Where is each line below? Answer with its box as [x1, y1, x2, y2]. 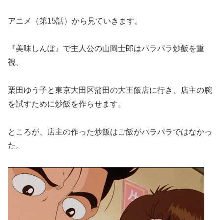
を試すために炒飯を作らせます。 [8, 100, 126, 109]
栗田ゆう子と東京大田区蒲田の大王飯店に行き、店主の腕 [8, 86, 212, 95]
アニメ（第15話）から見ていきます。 [8, 16, 142, 25]
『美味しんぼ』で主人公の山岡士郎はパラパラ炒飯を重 [8, 44, 204, 53]
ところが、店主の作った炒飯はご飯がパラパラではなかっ [8, 127, 212, 136]
